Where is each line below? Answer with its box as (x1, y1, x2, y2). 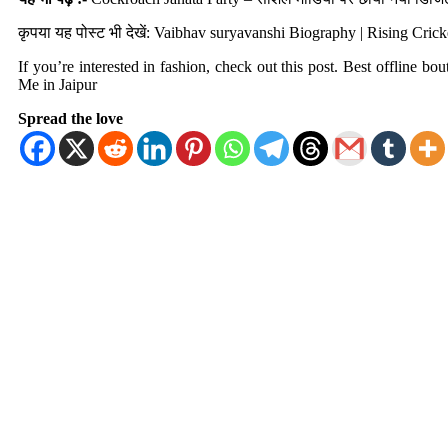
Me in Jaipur (18, 76, 97, 94)
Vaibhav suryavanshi (154, 24, 285, 42)
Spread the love (18, 110, 123, 128)
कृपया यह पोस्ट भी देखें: (18, 24, 154, 42)
